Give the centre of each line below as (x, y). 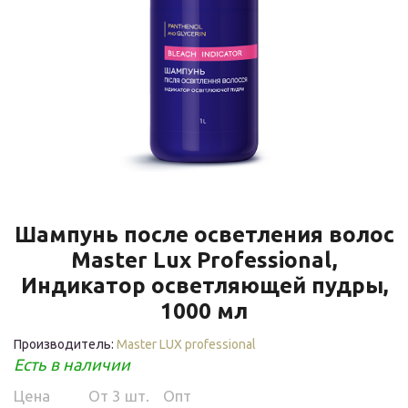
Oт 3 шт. (119, 395)
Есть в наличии (72, 364)
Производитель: (65, 344)
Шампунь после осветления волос (204, 234)
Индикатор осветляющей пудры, (204, 285)
